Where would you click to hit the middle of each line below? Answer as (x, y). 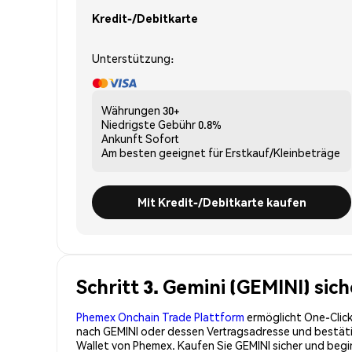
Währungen (131, 110)
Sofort (162, 138)
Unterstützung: (133, 58)
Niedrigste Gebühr (148, 124)
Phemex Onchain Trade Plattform (160, 316)
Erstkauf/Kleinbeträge (283, 152)
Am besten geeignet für (162, 152)
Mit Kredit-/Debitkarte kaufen (222, 202)
